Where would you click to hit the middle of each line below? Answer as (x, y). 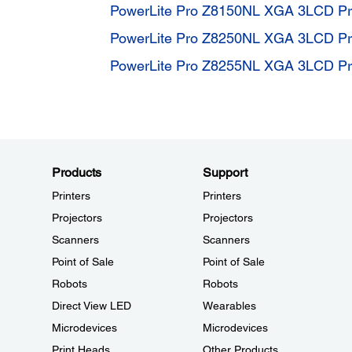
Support (225, 172)
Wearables (229, 306)
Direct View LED (92, 306)
